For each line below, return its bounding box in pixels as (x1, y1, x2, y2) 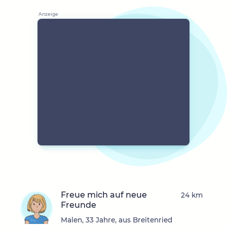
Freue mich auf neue (61, 190, 147, 200)
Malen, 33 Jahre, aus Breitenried (61, 216, 172, 224)
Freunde (61, 200, 96, 210)
